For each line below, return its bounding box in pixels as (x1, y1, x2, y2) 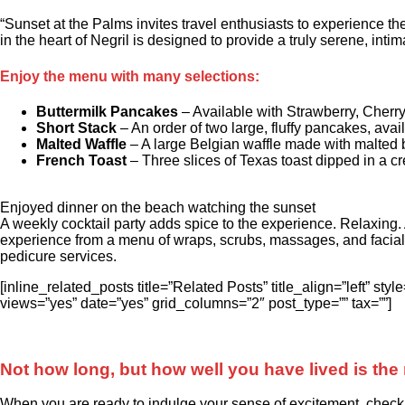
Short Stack (36, 119, 117, 136)
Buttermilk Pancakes (36, 103, 178, 119)
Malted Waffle (36, 136, 127, 152)
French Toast (36, 152, 127, 168)
